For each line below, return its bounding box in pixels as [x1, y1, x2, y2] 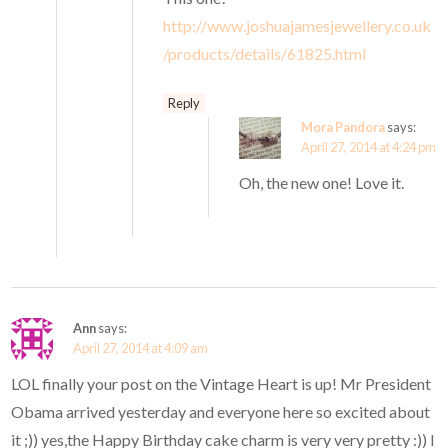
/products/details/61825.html [163, 44, 367, 64]
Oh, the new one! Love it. [239, 173, 405, 193]
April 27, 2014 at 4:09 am [73, 340, 209, 357]
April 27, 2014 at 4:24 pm [301, 139, 437, 156]
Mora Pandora [301, 119, 386, 136]
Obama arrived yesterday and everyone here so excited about [11, 402, 431, 422]
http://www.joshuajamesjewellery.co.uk [163, 16, 432, 36]
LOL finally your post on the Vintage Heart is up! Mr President [11, 374, 432, 394]
